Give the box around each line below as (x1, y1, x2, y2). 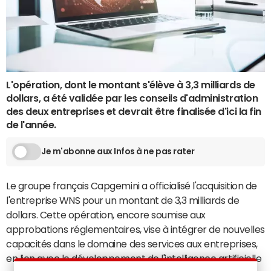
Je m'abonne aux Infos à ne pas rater (41, 147, 195, 156)
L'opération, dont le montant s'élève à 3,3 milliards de (6, 79, 255, 90)
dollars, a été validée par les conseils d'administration (6, 93, 258, 103)
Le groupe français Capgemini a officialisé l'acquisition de (6, 180, 257, 191)
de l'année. (6, 119, 56, 129)
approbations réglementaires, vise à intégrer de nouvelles (6, 224, 265, 234)
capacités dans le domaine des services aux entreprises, (6, 238, 258, 249)
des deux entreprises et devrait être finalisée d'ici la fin (6, 106, 261, 116)
